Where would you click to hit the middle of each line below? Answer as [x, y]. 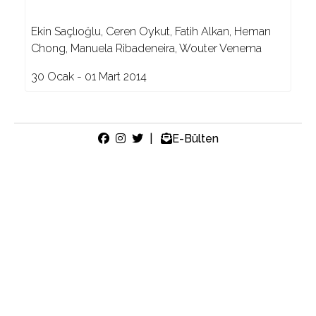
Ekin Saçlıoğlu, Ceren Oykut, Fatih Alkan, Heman [151, 31]
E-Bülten [195, 139]
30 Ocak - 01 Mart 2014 [89, 77]
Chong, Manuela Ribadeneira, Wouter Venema [146, 48]
